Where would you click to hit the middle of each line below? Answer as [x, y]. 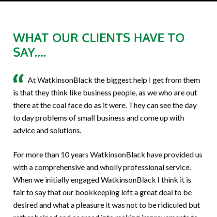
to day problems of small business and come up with [98, 118]
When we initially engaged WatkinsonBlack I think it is [102, 180]
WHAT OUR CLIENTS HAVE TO [99, 38]
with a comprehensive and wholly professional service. [102, 167]
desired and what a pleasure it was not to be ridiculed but [106, 205]
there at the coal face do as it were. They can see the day [105, 105]
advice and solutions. [47, 130]
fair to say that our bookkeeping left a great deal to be [102, 192]
